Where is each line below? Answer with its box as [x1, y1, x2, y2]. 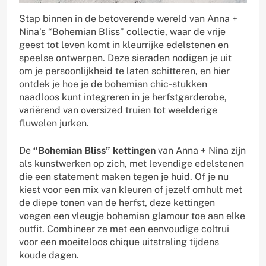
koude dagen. [19, 249, 79, 261]
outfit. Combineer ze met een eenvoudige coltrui [19, 223, 229, 235]
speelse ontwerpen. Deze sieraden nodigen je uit [19, 52, 232, 64]
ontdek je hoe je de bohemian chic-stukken [19, 78, 207, 90]
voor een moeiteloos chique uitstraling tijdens [19, 236, 219, 248]
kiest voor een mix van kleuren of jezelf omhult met [19, 184, 242, 196]
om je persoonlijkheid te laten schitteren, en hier [19, 65, 230, 77]
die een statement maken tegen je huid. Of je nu [19, 171, 229, 183]
